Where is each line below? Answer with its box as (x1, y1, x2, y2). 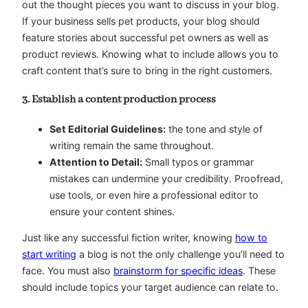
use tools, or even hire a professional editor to (49, 188, 258, 201)
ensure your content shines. (49, 205, 175, 217)
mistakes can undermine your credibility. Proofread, (49, 172, 283, 184)
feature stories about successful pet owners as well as (22, 31, 268, 43)
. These (243, 265, 276, 277)
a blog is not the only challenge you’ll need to (76, 248, 285, 261)
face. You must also (22, 265, 113, 277)
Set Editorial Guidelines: (49, 122, 166, 135)
